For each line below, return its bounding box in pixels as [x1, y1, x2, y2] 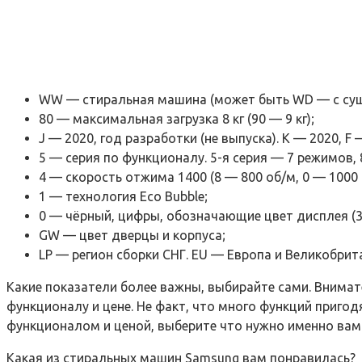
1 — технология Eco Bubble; [39, 188, 208, 204]
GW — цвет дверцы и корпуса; [39, 227, 225, 242]
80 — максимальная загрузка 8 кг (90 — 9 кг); [39, 111, 314, 126]
